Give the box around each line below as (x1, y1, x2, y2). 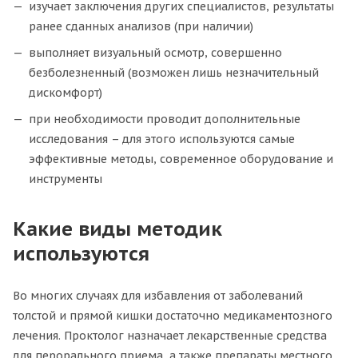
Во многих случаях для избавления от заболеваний (13, 288, 303, 304)
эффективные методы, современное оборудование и (29, 152, 333, 167)
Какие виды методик (13, 216, 222, 242)
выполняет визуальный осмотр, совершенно (29, 46, 282, 61)
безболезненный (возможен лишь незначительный (29, 66, 319, 81)
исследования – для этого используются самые (29, 132, 295, 147)
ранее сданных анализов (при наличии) (29, 19, 253, 34)
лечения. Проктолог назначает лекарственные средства (13, 328, 327, 344)
